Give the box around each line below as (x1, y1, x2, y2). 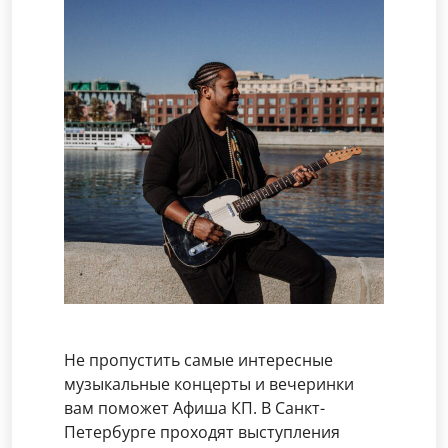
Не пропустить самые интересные (64, 349, 333, 371)
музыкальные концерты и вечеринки (64, 373, 354, 395)
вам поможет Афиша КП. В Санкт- (64, 397, 325, 419)
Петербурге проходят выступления (64, 421, 340, 443)
